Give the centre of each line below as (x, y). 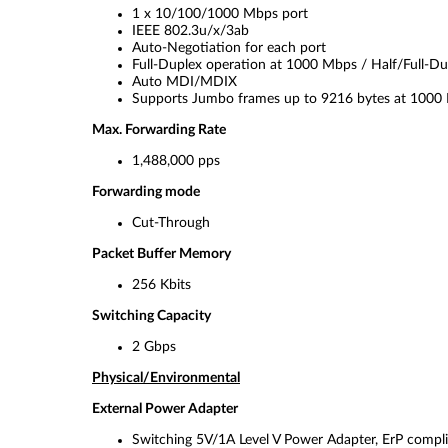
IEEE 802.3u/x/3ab (190, 31)
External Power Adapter (165, 409)
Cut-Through (171, 223)
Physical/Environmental (166, 378)
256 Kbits (161, 285)
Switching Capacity (151, 316)
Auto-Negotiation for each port (229, 48)
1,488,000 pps (178, 161)
